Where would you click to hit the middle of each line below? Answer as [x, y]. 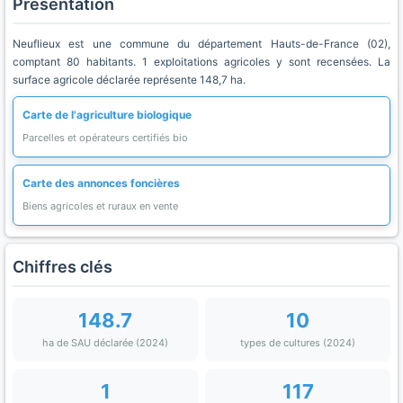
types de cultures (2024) [298, 343]
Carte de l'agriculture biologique [107, 115]
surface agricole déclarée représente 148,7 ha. [129, 80]
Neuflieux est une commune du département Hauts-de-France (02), [201, 44]
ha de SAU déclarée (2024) [105, 343]
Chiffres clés [63, 267]
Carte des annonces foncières [101, 183]
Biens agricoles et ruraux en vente [100, 206]
